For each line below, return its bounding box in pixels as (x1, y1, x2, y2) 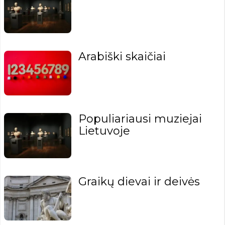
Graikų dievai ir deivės (78, 174, 200, 188)
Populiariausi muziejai (78, 112, 202, 126)
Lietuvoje (78, 124, 131, 138)
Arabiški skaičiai (78, 49, 166, 63)
